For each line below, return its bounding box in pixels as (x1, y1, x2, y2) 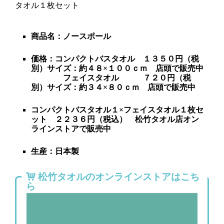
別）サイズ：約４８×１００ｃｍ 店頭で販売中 (31, 63, 203, 72)
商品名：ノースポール (31, 31, 111, 40)
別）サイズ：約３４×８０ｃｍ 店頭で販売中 (31, 82, 195, 91)
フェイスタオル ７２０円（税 (31, 73, 191, 82)
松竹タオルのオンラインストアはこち (35, 169, 199, 183)
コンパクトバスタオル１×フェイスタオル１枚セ (31, 105, 203, 114)
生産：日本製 (31, 146, 79, 155)
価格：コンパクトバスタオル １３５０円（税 (31, 54, 199, 63)
